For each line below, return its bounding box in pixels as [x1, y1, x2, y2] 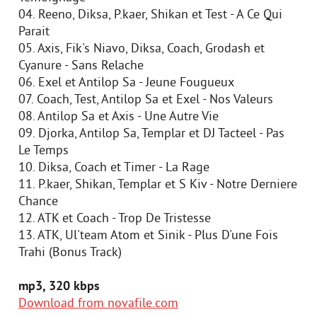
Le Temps [18, 143, 69, 159]
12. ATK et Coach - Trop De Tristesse [18, 211, 211, 227]
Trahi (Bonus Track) [18, 245, 122, 261]
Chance [18, 194, 58, 210]
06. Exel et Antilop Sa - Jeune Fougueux [18, 75, 234, 91]
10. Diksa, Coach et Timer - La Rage [18, 160, 209, 176]
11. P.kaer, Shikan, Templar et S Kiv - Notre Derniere [18, 177, 297, 193]
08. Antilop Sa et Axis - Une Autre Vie [18, 109, 219, 125]
